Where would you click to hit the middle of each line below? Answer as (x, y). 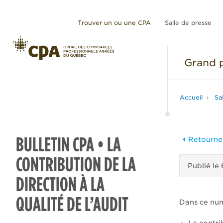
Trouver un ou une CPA (114, 23)
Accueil (191, 97)
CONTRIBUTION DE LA (76, 164)
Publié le (204, 166)
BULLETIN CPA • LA (68, 144)
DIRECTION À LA (60, 184)
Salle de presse (188, 23)
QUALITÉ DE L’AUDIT (72, 204)
